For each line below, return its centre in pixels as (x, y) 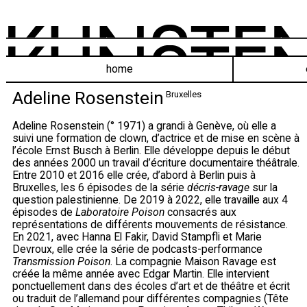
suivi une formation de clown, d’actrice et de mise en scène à (156, 138)
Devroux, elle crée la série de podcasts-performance (137, 249)
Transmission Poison (61, 261)
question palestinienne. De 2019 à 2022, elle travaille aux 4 (150, 199)
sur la (263, 187)
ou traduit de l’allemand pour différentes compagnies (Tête (150, 298)
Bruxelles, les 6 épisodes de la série (100, 187)
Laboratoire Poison (120, 212)
